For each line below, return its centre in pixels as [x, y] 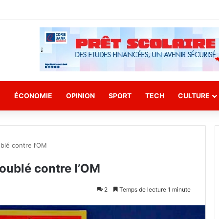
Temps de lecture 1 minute [154, 189]
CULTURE [194, 96]
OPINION [80, 96]
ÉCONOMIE [33, 96]
